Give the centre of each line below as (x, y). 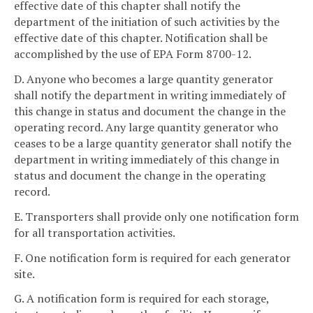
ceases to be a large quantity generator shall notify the (153, 144)
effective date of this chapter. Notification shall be (141, 38)
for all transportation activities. (95, 232)
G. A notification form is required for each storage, (141, 299)
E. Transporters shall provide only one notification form (156, 216)
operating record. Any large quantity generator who (146, 128)
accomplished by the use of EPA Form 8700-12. (133, 54)
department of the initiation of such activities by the (147, 22)
